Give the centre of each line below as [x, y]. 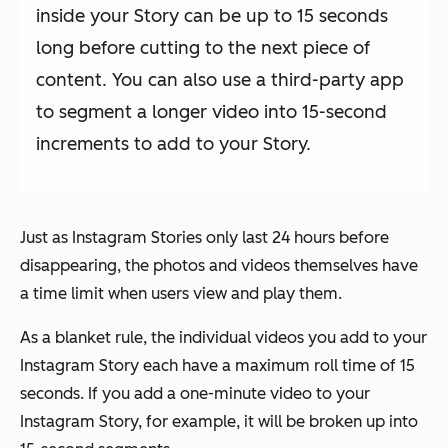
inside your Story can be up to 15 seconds [212, 16]
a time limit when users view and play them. [181, 294]
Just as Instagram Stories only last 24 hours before [204, 238]
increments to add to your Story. [173, 144]
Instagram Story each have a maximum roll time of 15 [217, 366]
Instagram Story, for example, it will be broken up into [219, 422]
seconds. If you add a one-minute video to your [195, 394]
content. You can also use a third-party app [220, 80]
